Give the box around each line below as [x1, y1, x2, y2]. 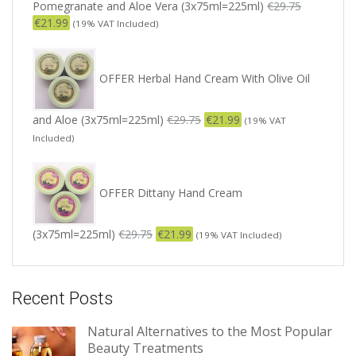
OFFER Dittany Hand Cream [99, 185, 242, 201]
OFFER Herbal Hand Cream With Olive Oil [99, 71, 310, 87]
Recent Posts [12, 288, 113, 309]
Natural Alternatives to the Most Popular [87, 323, 332, 341]
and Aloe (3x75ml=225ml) [33, 112, 164, 128]
